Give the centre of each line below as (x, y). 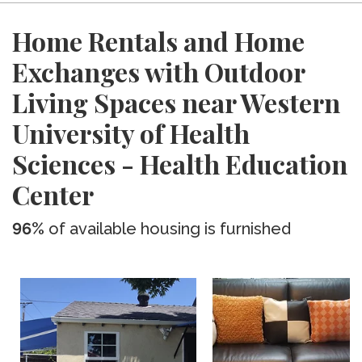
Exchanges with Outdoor (158, 72)
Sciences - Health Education (180, 164)
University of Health (131, 133)
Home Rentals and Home (158, 41)
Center (53, 194)
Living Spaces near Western (176, 102)
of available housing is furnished (168, 229)
